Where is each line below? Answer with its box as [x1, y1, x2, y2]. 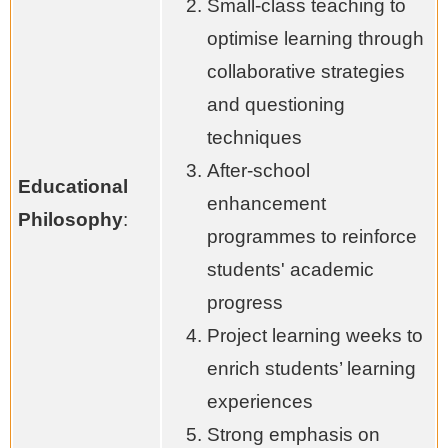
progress [207, 291, 283, 313]
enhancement [207, 192, 326, 214]
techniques [207, 126, 302, 148]
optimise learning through [207, 27, 424, 49]
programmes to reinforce [207, 225, 417, 247]
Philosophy [18, 208, 123, 230]
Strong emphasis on [207, 423, 380, 445]
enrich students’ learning [207, 357, 416, 379]
